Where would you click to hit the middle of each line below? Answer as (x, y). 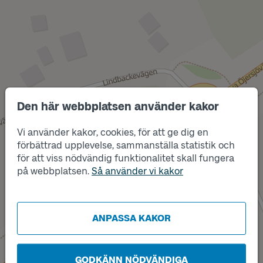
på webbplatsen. (54, 171)
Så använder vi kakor (137, 171)
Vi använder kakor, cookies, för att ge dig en (113, 132)
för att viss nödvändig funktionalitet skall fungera (126, 158)
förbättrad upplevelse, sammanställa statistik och (126, 145)
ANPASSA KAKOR (131, 218)
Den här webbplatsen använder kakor (118, 107)
